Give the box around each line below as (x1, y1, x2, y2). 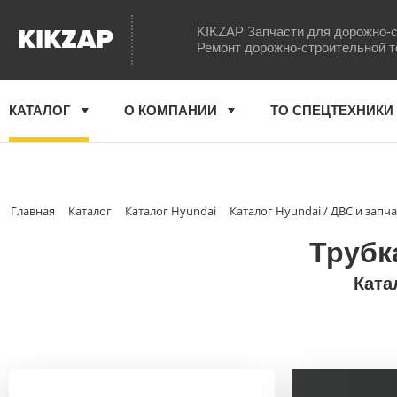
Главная (11, 203, 56, 219)
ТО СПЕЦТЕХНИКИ (270, 103, 393, 118)
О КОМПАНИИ (124, 103, 217, 118)
